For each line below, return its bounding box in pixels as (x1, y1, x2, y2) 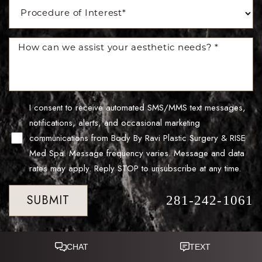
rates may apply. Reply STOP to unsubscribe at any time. (29, 162, 241, 175)
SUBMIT (27, 192, 70, 209)
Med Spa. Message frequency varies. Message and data (29, 147, 244, 160)
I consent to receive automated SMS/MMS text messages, (29, 101, 246, 115)
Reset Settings (29, 244, 84, 254)
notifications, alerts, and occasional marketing (29, 116, 200, 130)
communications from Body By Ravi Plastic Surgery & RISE (29, 132, 246, 145)
